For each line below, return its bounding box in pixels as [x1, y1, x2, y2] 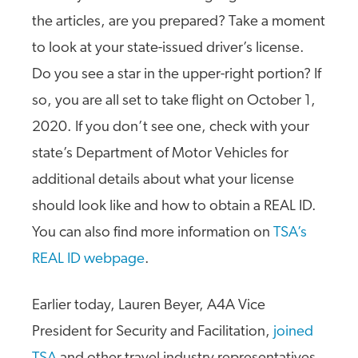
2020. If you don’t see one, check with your [32, 120, 309, 135]
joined [273, 324, 313, 340]
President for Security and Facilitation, [32, 324, 273, 340]
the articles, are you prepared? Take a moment [32, 14, 325, 30]
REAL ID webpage [32, 252, 145, 267]
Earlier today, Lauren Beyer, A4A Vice [32, 298, 265, 313]
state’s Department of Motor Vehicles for [32, 146, 288, 161]
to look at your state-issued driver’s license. [32, 41, 304, 56]
